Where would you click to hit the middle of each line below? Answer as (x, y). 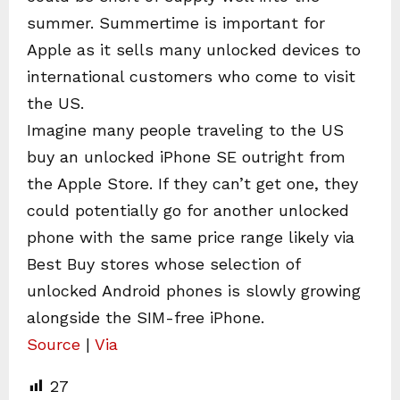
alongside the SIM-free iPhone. (146, 317)
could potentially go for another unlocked (188, 210)
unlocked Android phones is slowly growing (194, 290)
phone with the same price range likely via (191, 237)
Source (54, 344)
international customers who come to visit (191, 76)
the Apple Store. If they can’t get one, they (192, 183)
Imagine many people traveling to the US (185, 129)
